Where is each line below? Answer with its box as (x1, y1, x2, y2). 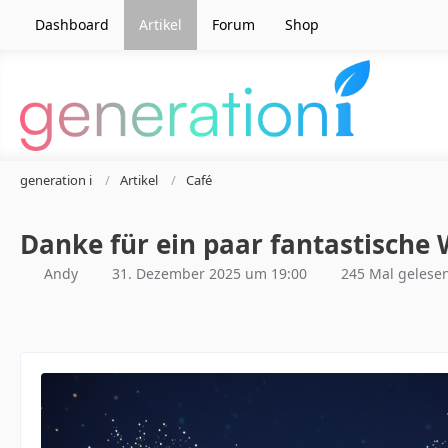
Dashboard (35, 15, 109, 34)
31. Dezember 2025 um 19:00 (112, 263, 307, 283)
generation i (20, 171, 92, 190)
